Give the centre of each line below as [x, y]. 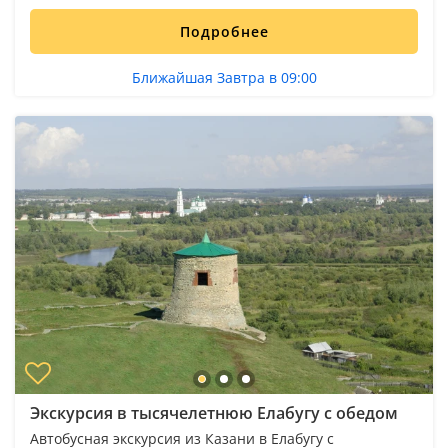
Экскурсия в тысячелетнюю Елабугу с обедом [214, 413]
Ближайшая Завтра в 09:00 [224, 77]
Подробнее [224, 31]
